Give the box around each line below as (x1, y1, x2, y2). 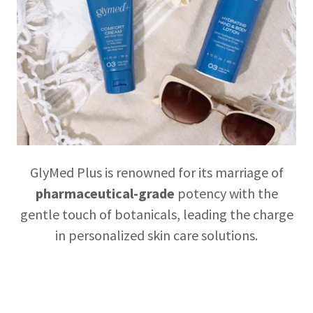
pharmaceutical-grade (35, 184, 175, 202)
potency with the (174, 184, 278, 202)
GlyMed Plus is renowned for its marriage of (29, 163, 284, 181)
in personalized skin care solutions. (55, 226, 258, 244)
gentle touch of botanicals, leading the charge (20, 205, 293, 223)
